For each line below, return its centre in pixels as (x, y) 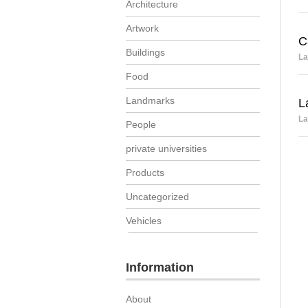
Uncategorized (157, 197)
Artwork (142, 28)
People (141, 124)
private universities (166, 148)
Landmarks (150, 100)
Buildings (145, 52)
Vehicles (144, 221)
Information (160, 267)
